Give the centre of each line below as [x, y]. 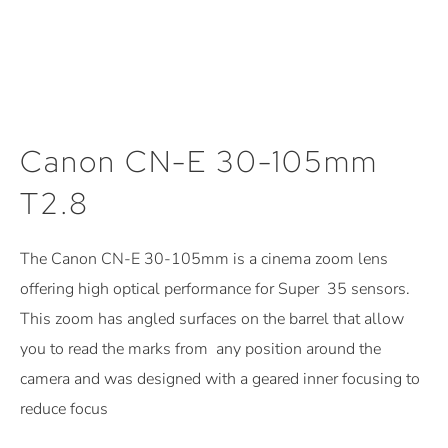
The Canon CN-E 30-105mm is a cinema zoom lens [204, 258]
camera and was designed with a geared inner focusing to [220, 378]
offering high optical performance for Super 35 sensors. [215, 288]
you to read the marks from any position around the [200, 348]
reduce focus [64, 408]
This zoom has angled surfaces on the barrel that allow [212, 318]
